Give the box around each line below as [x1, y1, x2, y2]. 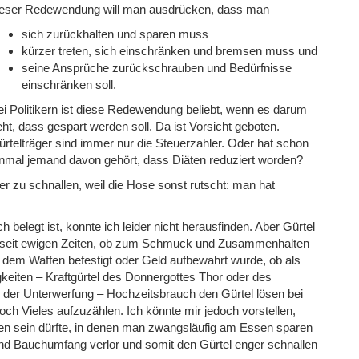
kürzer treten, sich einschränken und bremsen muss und [21, 43, 317, 58]
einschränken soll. [21, 77, 116, 91]
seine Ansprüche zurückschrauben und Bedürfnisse [21, 60, 292, 75]
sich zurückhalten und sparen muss [21, 26, 208, 41]
